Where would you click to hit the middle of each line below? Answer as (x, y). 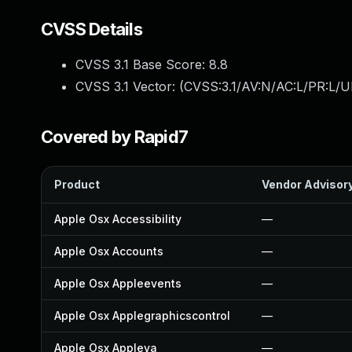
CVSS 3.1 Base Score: (142, 64)
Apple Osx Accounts (109, 251)
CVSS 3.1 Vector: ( (130, 86)
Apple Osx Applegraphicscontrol (142, 315)
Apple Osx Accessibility (118, 219)
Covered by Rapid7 (115, 137)
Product (77, 184)
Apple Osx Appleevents (118, 283)
